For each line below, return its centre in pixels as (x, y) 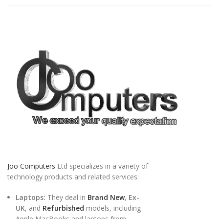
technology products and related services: (73, 177)
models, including (112, 208)
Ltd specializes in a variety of (102, 166)
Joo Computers (31, 166)
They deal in (66, 197)
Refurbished (63, 208)
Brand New (106, 197)
